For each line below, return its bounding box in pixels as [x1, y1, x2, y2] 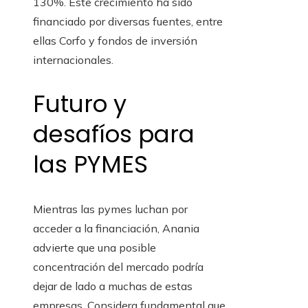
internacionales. [33, 53, 113, 67]
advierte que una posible [33, 240, 156, 254]
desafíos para [33, 118, 195, 151]
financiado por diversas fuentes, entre [33, 14, 223, 29]
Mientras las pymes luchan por [33, 201, 188, 216]
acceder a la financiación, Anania [33, 221, 199, 235]
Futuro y [33, 87, 126, 121]
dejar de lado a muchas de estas [33, 278, 192, 293]
